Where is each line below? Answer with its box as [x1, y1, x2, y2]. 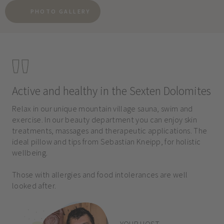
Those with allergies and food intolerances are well [11, 169, 188, 179]
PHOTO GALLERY [30, 7, 90, 15]
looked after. [11, 180, 56, 190]
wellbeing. [11, 147, 48, 157]
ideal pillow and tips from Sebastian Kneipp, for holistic [11, 136, 201, 146]
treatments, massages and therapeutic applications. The [11, 125, 207, 135]
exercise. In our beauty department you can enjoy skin [11, 114, 197, 124]
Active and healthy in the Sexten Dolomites [11, 83, 211, 98]
